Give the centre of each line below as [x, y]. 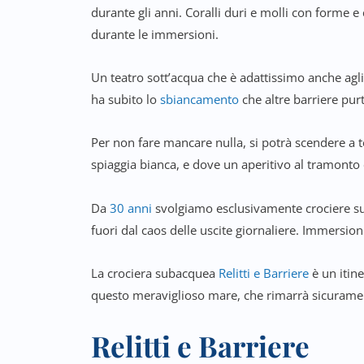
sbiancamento [199, 99]
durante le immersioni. [155, 34]
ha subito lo [126, 99]
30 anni [131, 208]
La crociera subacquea [155, 273]
